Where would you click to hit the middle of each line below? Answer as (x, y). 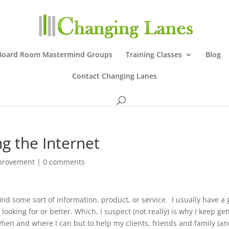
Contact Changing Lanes (114, 76)
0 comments (64, 162)
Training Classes (154, 54)
